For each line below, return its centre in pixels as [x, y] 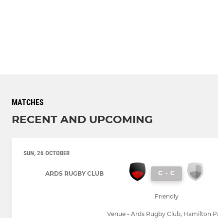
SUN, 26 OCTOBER [46, 153]
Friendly [166, 197]
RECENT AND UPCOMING [82, 120]
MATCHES [28, 103]
